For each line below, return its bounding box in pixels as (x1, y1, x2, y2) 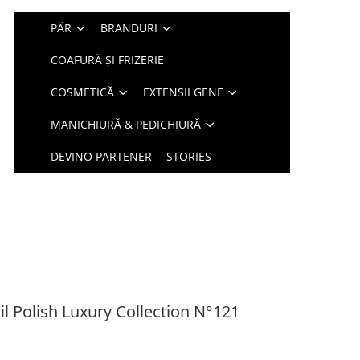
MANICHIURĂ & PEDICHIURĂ (51, 117, 202, 132)
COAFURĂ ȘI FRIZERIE (51, 52, 165, 67)
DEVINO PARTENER (51, 149, 153, 164)
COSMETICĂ (51, 84, 115, 100)
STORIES (166, 149, 212, 164)
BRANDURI (100, 20, 158, 35)
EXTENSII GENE (143, 84, 224, 100)
